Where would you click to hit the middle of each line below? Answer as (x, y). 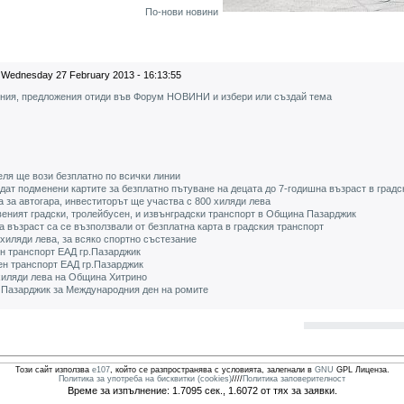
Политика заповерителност (294, 379)
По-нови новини (182, 12)
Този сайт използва (53, 370)
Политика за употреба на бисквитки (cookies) (145, 379)
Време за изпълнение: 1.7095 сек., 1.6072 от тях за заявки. (202, 390)
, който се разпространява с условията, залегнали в (212, 370)
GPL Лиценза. (361, 370)
